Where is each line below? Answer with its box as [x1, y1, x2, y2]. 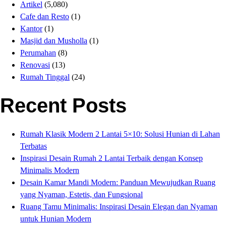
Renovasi [20, 61, 50, 69]
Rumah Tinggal [20, 73, 70, 81]
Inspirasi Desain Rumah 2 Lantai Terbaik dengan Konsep [20, 154, 203, 162]
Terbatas [20, 142, 47, 150]
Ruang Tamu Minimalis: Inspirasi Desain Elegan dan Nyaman [20, 202, 217, 211]
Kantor [20, 24, 42, 33]
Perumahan [20, 48, 56, 57]
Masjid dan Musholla [20, 36, 87, 45]
